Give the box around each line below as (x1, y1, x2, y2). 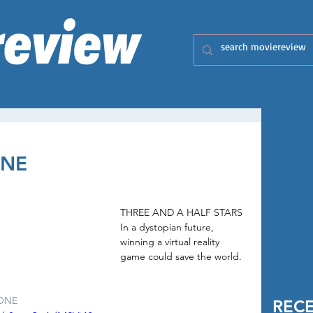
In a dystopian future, (120, 221, 217, 233)
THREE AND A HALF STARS (120, 206, 245, 219)
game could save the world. (120, 250, 242, 263)
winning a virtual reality (120, 235, 222, 248)
